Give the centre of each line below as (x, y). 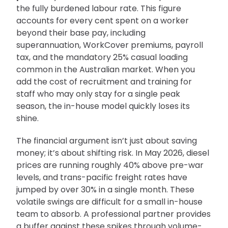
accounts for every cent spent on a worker (103, 21)
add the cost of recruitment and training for (104, 82)
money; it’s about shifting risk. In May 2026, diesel (113, 153)
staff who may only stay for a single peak (98, 94)
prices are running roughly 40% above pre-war (110, 165)
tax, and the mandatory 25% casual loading (102, 58)
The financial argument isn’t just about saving (107, 141)
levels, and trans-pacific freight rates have (102, 178)
